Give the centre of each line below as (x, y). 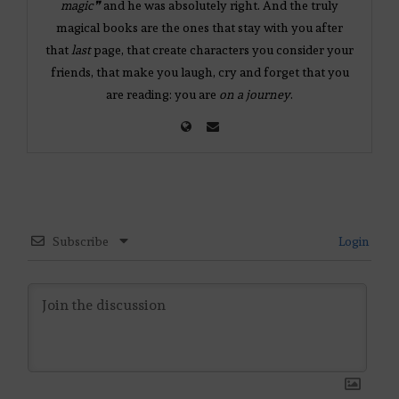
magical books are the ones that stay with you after (199, 28)
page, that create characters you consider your (222, 50)
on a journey (255, 95)
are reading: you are (163, 95)
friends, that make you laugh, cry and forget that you (199, 73)
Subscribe (80, 242)
